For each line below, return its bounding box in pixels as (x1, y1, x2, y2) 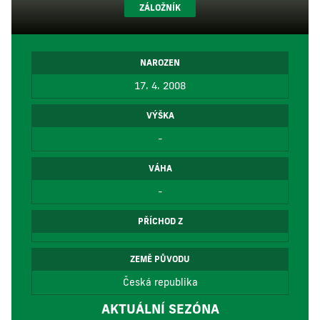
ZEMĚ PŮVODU (130, 254, 190, 264)
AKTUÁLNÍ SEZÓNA (101, 300, 219, 317)
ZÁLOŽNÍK (139, 2, 181, 13)
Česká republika (122, 276, 198, 289)
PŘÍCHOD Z (137, 216, 183, 226)
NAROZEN (140, 57, 180, 68)
